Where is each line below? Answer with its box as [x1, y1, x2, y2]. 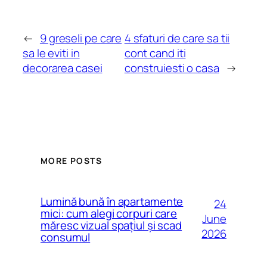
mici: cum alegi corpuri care [41, 205, 178, 221]
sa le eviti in [23, 45, 80, 61]
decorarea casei [23, 60, 103, 76]
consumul [41, 229, 91, 245]
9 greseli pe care [39, 30, 122, 46]
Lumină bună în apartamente [41, 193, 184, 209]
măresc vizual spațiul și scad [41, 217, 182, 233]
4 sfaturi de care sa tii [124, 30, 230, 46]
